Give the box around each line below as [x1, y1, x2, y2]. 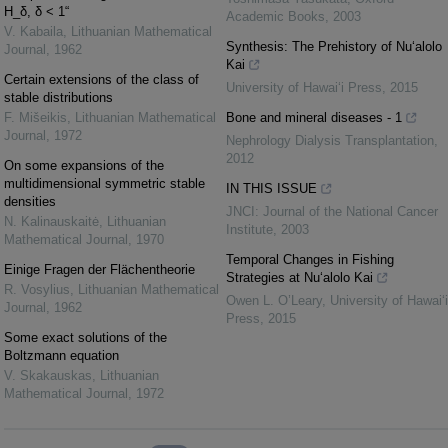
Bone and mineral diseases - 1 [226, 110, 402, 125]
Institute [226, 222, 273, 237]
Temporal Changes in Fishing [226, 252, 394, 267]
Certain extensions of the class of [4, 72, 199, 87]
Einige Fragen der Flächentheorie [4, 262, 195, 277]
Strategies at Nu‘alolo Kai [226, 270, 373, 285]
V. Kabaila [4, 24, 63, 39]
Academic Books [226, 9, 325, 24]
